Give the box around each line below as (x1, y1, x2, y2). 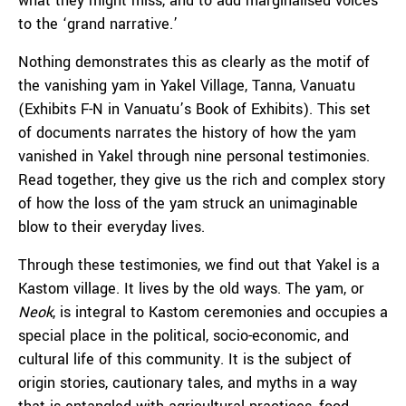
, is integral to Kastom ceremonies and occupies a (53, 302, 388, 323)
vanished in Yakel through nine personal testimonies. (18, 146, 370, 167)
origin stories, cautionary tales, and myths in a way (18, 372, 357, 393)
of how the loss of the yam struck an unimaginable (18, 193, 358, 214)
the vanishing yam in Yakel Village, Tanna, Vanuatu (18, 75, 355, 96)
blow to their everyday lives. (18, 217, 214, 237)
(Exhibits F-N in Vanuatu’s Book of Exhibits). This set (18, 99, 371, 120)
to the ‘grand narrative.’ (18, 14, 182, 34)
